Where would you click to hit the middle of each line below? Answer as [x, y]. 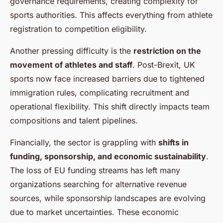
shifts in [173, 143]
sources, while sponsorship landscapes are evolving [108, 198]
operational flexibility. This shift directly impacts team [110, 107]
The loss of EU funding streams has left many [95, 170]
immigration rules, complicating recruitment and [100, 93]
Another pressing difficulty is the [72, 51]
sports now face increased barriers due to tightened [107, 79]
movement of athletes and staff [71, 65]
